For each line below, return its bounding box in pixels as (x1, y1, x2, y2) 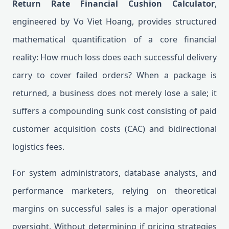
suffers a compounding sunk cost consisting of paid (12, 105, 217, 117)
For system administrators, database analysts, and (12, 167, 217, 178)
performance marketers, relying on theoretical (12, 185, 217, 196)
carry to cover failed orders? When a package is (12, 70, 217, 81)
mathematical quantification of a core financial (12, 34, 217, 45)
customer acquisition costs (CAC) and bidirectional (12, 123, 217, 134)
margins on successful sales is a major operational (12, 203, 217, 214)
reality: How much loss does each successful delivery (12, 52, 217, 63)
